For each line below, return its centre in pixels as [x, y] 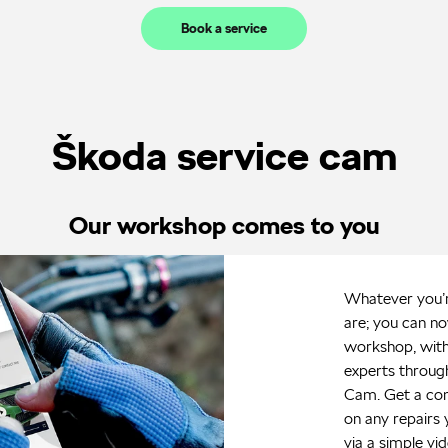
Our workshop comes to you [224, 224]
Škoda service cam [224, 154]
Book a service [224, 28]
